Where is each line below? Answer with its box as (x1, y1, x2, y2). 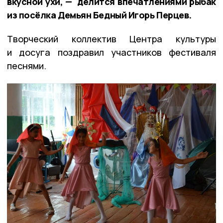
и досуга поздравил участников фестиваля (7, 46, 216, 58)
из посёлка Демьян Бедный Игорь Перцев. (7, 8, 192, 21)
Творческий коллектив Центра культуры (7, 32, 216, 45)
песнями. (7, 59, 46, 72)
